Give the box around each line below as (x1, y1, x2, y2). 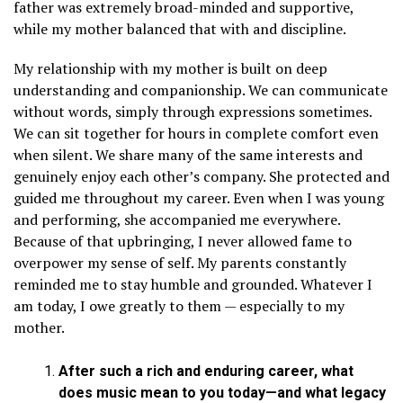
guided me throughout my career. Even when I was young (13, 188, 384, 209)
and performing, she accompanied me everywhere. (13, 210, 340, 230)
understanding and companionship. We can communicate (13, 80, 388, 101)
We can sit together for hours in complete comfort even (13, 123, 379, 144)
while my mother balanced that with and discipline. (13, 19, 346, 40)
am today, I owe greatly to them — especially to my (13, 296, 345, 317)
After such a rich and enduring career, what (58, 363, 354, 381)
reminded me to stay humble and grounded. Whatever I (13, 274, 372, 295)
